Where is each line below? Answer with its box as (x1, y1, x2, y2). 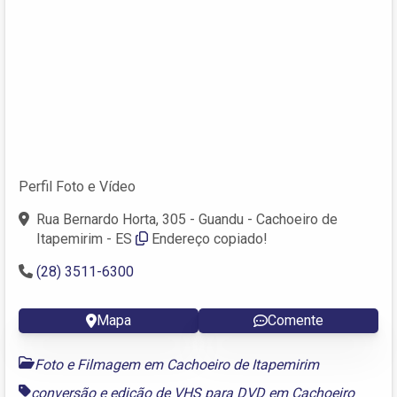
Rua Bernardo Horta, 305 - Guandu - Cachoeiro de (36, 210, 338, 228)
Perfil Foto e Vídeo (19, 177, 136, 195)
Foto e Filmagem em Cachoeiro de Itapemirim (35, 355, 319, 373)
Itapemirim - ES (36, 230, 132, 247)
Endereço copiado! (152, 230, 268, 247)
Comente (268, 311, 323, 329)
